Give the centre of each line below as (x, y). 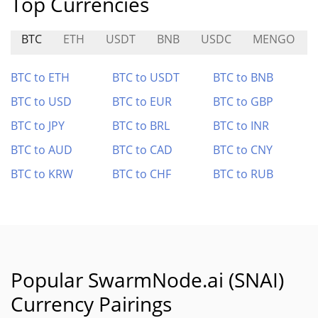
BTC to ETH (40, 77)
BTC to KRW (42, 174)
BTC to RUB (243, 174)
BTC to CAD (142, 150)
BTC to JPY (38, 126)
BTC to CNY (243, 150)
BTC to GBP (243, 102)
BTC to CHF (141, 174)
